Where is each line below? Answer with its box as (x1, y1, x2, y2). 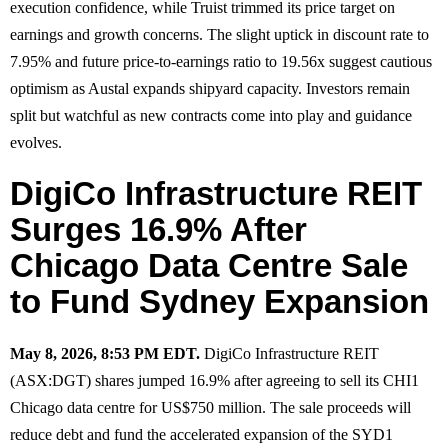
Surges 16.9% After (10, 210, 307, 248)
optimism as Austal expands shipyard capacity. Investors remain (10, 79, 410, 97)
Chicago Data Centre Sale (10, 246, 408, 284)
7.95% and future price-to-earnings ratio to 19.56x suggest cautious (10, 52, 432, 70)
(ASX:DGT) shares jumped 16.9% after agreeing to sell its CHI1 (10, 371, 419, 389)
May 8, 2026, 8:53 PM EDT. (10, 344, 200, 362)
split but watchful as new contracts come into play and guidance (10, 106, 412, 124)
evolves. (10, 133, 62, 151)
